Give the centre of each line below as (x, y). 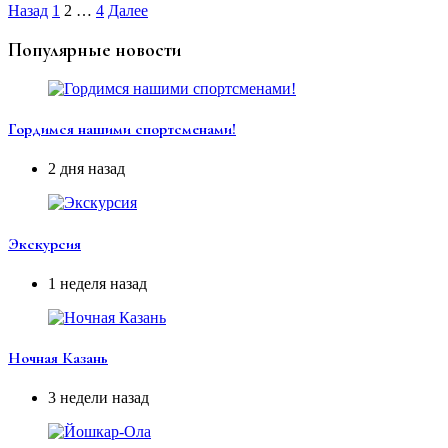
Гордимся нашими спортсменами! (122, 129)
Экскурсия (44, 243)
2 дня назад (86, 169)
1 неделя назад (97, 283)
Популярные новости (94, 50)
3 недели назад (98, 398)
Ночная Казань (58, 358)
